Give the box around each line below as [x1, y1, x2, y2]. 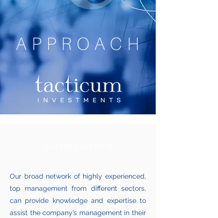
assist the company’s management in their [10, 209, 146, 217]
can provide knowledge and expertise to [10, 197, 146, 204]
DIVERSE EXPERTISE [42, 143, 114, 152]
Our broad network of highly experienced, [10, 172, 146, 180]
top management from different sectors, [10, 184, 146, 192]
